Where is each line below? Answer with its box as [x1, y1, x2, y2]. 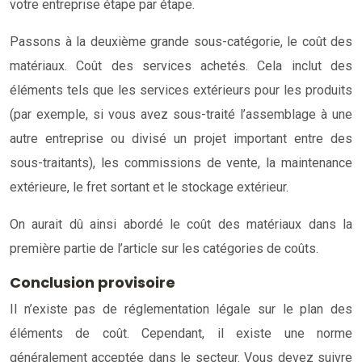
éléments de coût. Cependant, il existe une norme [10, 325, 352, 341]
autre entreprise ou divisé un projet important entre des [10, 130, 352, 146]
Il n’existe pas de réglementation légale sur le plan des [10, 301, 352, 317]
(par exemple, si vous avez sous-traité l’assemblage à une [10, 106, 352, 122]
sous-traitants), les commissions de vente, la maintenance [10, 154, 352, 170]
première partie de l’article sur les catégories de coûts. [10, 240, 318, 256]
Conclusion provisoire [10, 271, 179, 293]
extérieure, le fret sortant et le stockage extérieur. [10, 179, 288, 195]
